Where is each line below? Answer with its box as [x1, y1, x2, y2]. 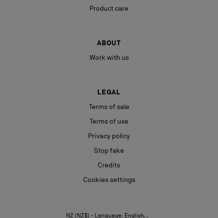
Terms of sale [89, 103, 129, 111]
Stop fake [94, 146, 124, 155]
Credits [98, 161, 120, 169]
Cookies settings [83, 176, 135, 184]
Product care [90, 4, 128, 13]
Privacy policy [88, 132, 130, 140]
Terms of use [90, 117, 128, 126]
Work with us [89, 54, 129, 62]
